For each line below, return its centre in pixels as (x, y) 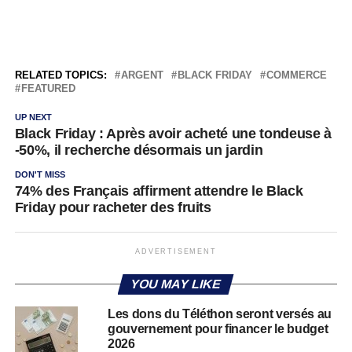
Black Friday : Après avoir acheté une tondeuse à (173, 133)
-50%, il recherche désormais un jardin (139, 150)
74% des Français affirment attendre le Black (159, 191)
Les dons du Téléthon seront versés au (220, 313)
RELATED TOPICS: (60, 75)
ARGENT (142, 75)
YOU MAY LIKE (176, 284)
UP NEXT (33, 117)
